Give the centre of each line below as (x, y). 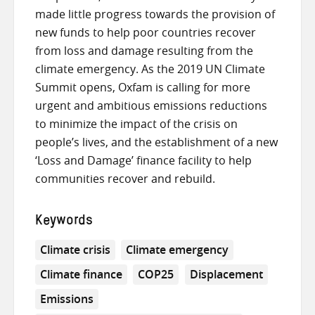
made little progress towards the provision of (155, 14)
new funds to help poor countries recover (146, 33)
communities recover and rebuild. (125, 179)
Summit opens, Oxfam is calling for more (143, 88)
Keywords (64, 223)
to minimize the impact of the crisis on (136, 124)
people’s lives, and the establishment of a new (156, 142)
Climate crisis (75, 250)
